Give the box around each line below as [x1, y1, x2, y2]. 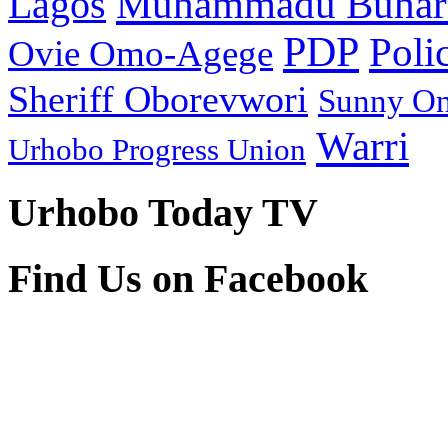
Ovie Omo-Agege [8, 33, 273, 75]
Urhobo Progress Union [8, 133, 306, 168]
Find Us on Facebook [8, 255, 368, 301]
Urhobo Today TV [8, 190, 318, 236]
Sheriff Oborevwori [8, 78, 308, 121]
